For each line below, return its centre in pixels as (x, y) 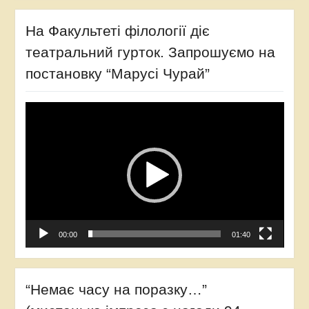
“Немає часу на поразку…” (116, 290)
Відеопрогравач (61, 109)
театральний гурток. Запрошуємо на (150, 52)
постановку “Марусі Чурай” (117, 74)
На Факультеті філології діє (117, 31)
